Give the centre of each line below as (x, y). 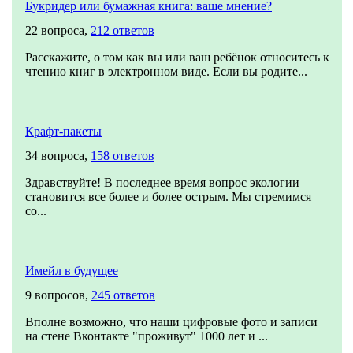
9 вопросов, (58, 295)
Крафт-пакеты (63, 131)
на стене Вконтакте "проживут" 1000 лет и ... (147, 336)
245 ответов (123, 295)
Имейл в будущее (72, 271)
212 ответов (123, 30)
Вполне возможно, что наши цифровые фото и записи (171, 322)
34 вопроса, (58, 156)
